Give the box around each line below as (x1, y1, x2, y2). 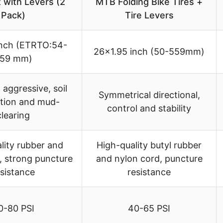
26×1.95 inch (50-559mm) (94, 46, 205, 57)
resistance (127, 167, 171, 178)
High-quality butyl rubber (97, 140, 202, 151)
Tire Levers (124, 10, 174, 21)
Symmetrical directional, (98, 90, 200, 101)
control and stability (107, 103, 191, 114)
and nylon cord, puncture (96, 153, 203, 164)
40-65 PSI (128, 203, 170, 214)
